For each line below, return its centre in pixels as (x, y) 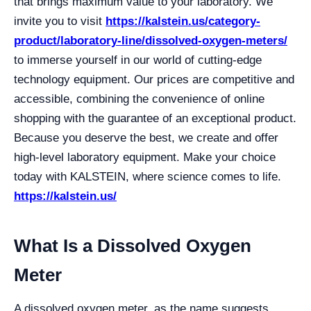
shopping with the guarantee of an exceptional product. (155, 118)
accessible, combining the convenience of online (139, 99)
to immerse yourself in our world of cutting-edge (138, 60)
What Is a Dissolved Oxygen (133, 246)
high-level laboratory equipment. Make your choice (145, 157)
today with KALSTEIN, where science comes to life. (148, 177)
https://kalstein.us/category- (183, 21)
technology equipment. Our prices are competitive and (154, 79)
